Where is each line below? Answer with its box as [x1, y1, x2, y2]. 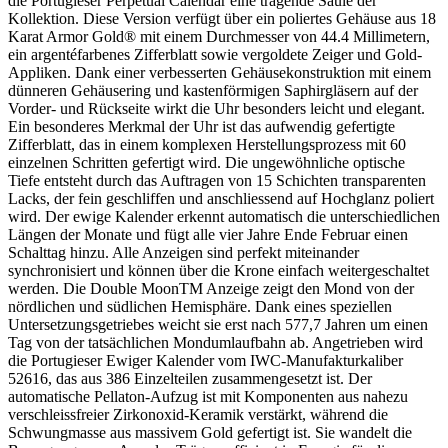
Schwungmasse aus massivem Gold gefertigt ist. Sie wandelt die [8, 424, 412, 442]
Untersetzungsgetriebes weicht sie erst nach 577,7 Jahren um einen [8, 316, 428, 334]
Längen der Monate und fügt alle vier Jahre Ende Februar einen [8, 226, 408, 244]
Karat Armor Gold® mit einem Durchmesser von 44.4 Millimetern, [8, 28, 430, 46]
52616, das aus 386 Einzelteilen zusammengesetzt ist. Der [8, 370, 372, 388]
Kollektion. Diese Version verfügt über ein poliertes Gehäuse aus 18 [8, 10, 436, 28]
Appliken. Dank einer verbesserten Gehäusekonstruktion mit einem [8, 64, 431, 82]
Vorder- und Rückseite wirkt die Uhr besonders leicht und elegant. [8, 100, 425, 118]
